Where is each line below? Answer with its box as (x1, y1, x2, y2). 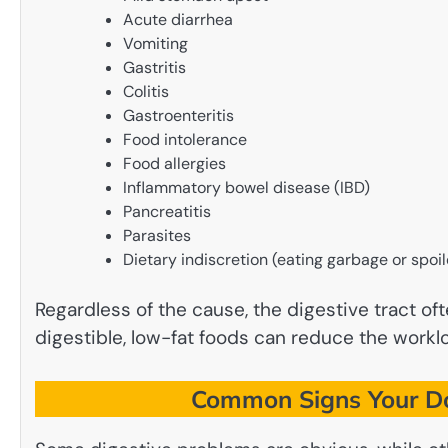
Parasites (123, 224, 191, 246)
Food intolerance (123, 128, 247, 150)
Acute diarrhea (123, 8, 233, 30)
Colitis (123, 80, 169, 102)
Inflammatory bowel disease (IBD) (123, 176, 370, 198)
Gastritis (123, 56, 186, 78)
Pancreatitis (123, 200, 211, 222)
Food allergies (123, 152, 226, 174)
